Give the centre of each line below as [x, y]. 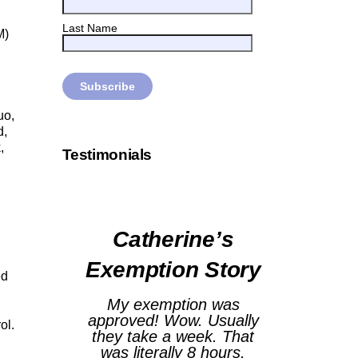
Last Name [89, 28]
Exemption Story [173, 269]
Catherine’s [173, 239]
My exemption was [173, 304]
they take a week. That [173, 336]
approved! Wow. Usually [173, 320]
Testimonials [107, 154]
